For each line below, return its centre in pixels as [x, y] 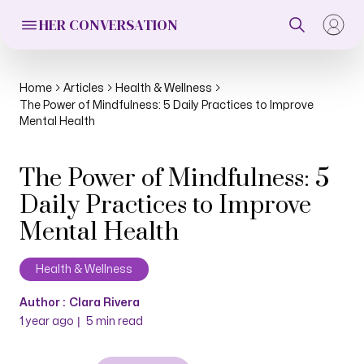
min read [118, 321]
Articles [83, 88]
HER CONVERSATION [108, 24]
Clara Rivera [104, 303]
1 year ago [46, 321]
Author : [42, 303]
